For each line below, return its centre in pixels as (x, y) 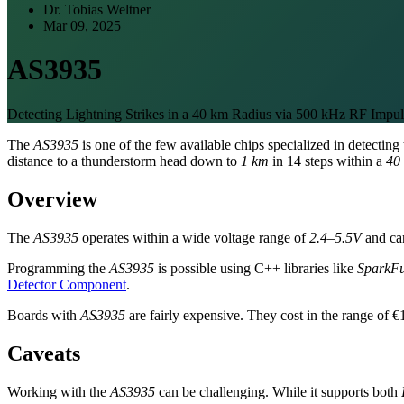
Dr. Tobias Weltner (97, 9)
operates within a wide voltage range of (194, 237)
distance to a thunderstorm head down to (124, 161)
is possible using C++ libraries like (256, 268)
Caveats (44, 353)
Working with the (59, 391)
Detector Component (67, 284)
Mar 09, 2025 (82, 26)
